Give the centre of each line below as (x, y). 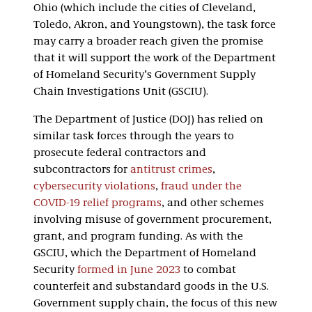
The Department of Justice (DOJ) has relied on (148, 119)
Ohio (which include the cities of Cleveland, (145, 8)
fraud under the (201, 186)
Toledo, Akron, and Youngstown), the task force (155, 25)
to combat (208, 270)
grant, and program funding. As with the (138, 236)
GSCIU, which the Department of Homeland (145, 253)
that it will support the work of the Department (155, 58)
